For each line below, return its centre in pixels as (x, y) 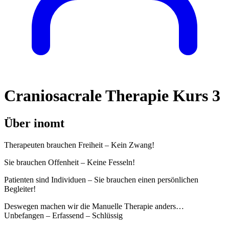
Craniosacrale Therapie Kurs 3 (112, 96)
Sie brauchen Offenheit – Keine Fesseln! (70, 162)
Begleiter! (20, 189)
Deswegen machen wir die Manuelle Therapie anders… (94, 206)
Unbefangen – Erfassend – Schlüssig (63, 215)
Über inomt (34, 123)
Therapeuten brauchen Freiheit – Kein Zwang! (79, 145)
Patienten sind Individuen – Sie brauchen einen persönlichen (101, 179)
